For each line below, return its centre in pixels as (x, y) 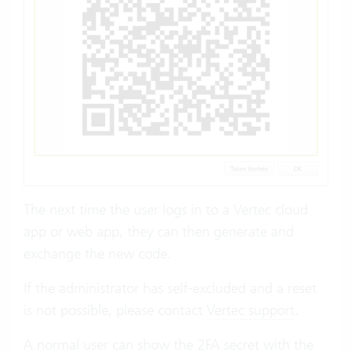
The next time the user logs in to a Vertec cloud (166, 209)
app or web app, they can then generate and (159, 231)
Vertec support (251, 310)
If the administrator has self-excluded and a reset (170, 288)
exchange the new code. (97, 253)
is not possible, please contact (115, 310)
